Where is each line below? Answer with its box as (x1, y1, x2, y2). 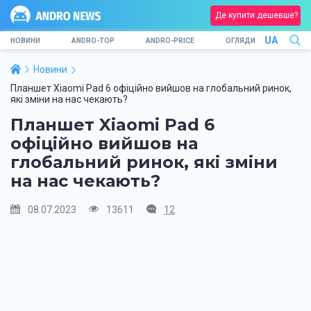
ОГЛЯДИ (226, 36, 255, 44)
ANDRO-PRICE (146, 36, 194, 44)
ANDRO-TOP (72, 36, 115, 44)
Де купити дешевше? (215, 10, 298, 20)
